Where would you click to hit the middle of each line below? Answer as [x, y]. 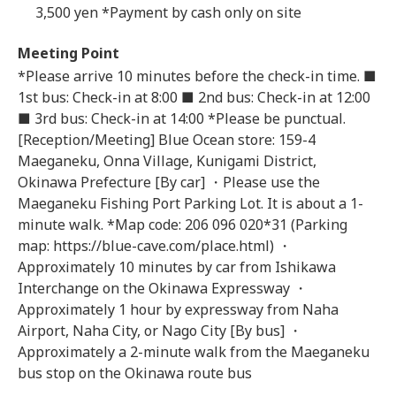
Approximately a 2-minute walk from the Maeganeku [194, 352]
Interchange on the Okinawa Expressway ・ [163, 288]
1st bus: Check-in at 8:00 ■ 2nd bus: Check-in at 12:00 [194, 97]
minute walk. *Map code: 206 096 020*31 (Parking [183, 225]
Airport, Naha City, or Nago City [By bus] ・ [160, 331]
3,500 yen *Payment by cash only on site [168, 12]
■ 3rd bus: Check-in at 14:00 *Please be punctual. [182, 118]
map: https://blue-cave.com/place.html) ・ [155, 246]
